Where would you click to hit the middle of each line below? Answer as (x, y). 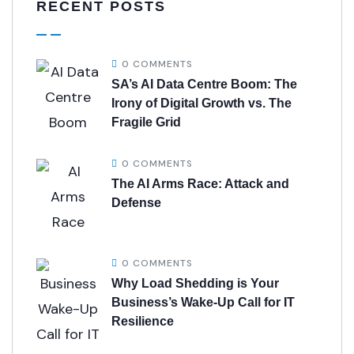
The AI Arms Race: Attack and (200, 184)
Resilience (143, 321)
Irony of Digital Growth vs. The (201, 103)
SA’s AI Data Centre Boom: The (204, 84)
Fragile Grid (146, 122)
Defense (136, 203)
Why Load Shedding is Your (195, 283)
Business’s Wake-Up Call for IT (203, 302)
